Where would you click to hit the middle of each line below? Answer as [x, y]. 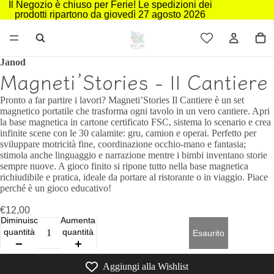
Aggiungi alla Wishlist [146, 266]
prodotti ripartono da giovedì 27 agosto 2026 [110, 14]
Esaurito [209, 233]
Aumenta [78, 220]
